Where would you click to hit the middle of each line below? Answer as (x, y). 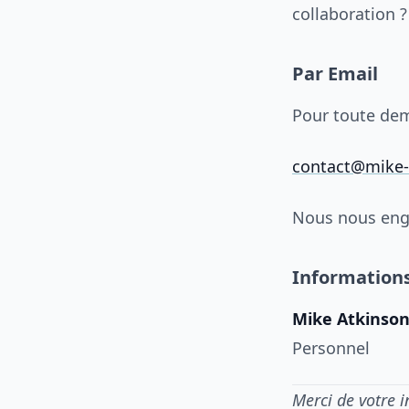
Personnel (331, 348)
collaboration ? (350, 14)
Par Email (335, 73)
